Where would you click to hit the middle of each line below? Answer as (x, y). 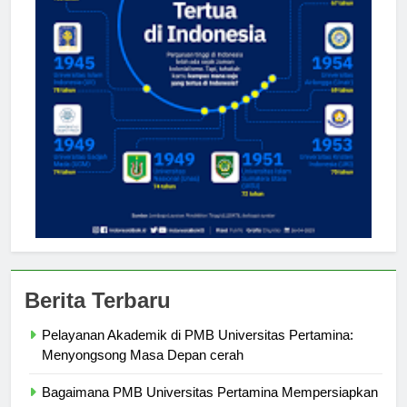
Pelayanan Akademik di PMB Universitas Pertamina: (198, 352)
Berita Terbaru (98, 317)
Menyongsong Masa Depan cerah (143, 372)
